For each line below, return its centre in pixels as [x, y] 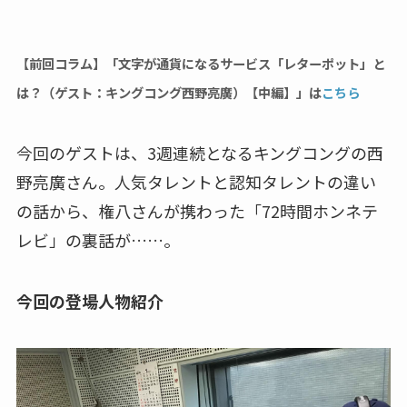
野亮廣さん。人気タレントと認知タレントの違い [196, 181]
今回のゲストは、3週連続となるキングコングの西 [199, 152]
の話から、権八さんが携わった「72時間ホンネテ [197, 210]
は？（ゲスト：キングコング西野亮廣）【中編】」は [169, 92]
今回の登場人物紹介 [89, 301]
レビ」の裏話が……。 [98, 239]
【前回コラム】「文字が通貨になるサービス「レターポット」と [200, 63]
